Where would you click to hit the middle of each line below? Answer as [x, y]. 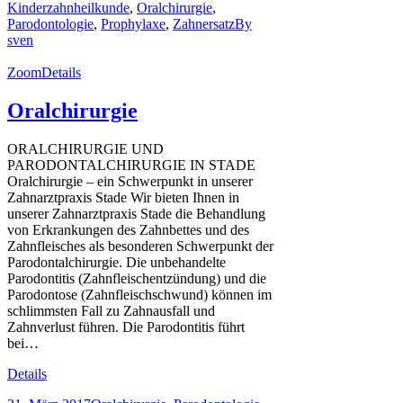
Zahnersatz [204, 24]
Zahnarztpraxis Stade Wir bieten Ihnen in [123, 198]
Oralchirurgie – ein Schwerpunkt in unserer [130, 182]
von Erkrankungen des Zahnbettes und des [128, 230]
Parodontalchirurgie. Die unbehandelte [116, 263]
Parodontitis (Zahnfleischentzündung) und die [137, 279]
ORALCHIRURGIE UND [85, 149]
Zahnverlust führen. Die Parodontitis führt [126, 327]
